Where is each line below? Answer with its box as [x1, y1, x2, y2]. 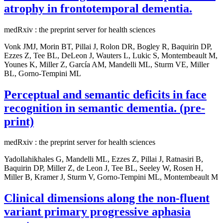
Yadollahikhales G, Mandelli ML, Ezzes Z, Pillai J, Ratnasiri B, [4, 155, 203, 164]
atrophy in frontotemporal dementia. [4, 1, 192, 15]
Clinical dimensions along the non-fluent [4, 192, 210, 205]
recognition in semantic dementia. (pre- [4, 101, 205, 114]
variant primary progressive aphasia [4, 205, 191, 219]
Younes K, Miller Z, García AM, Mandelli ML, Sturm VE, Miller [4, 60, 209, 69]
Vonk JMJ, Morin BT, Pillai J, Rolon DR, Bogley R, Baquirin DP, [4, 42, 212, 51]
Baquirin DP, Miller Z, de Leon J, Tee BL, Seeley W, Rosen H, [4, 164, 203, 173]
